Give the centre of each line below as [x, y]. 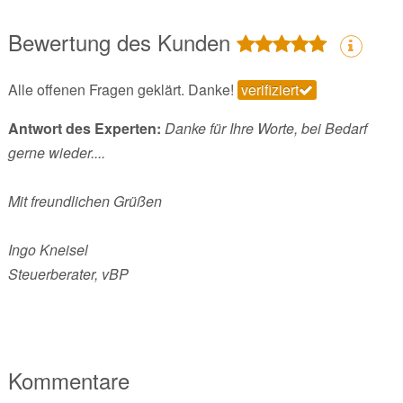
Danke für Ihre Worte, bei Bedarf [265, 129]
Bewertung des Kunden [122, 42]
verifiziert [269, 90]
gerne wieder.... [56, 153]
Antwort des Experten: [84, 129]
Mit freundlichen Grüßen [85, 201]
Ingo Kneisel [48, 250]
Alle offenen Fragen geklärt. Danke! [122, 90]
